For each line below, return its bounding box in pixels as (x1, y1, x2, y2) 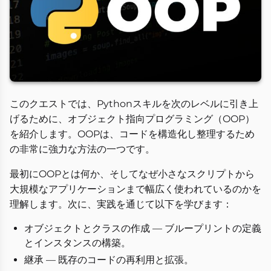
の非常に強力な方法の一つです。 (10, 143, 155, 155)
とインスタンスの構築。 (24, 237, 131, 249)
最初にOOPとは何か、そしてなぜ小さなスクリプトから (10, 168, 255, 180)
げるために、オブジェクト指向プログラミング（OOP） (10, 113, 255, 125)
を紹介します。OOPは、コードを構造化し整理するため (10, 128, 255, 140)
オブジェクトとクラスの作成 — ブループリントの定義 (24, 223, 261, 235)
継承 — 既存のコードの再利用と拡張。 (24, 254, 194, 266)
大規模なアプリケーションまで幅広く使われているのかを (10, 183, 261, 195)
